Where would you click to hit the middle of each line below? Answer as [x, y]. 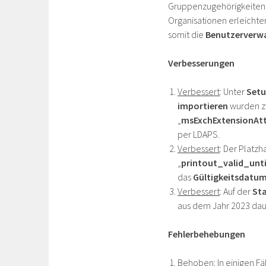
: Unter [233, 91]
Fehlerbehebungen [207, 234]
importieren [203, 106]
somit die [187, 34]
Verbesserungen [201, 63]
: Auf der [236, 191]
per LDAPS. [199, 134]
